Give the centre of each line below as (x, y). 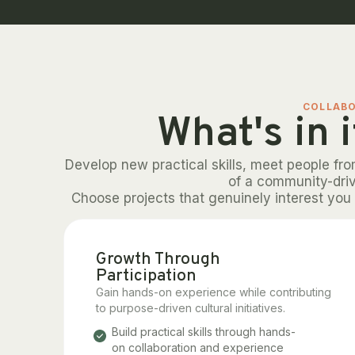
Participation (146, 276)
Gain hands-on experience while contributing (214, 292)
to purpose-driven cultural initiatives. (191, 307)
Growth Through (158, 259)
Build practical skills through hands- (204, 331)
